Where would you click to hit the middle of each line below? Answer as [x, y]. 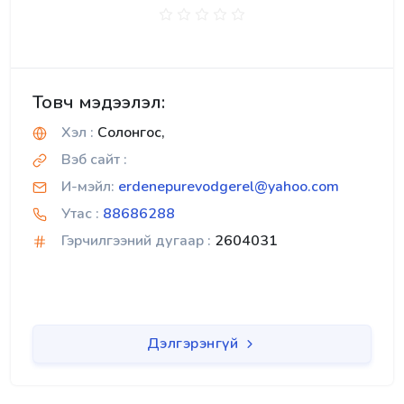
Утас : [80, 213]
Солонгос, [129, 132]
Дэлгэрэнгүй [194, 343]
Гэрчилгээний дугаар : [136, 240]
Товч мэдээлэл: [99, 102]
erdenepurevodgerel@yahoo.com [229, 186]
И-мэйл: [88, 186]
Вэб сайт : [94, 159]
